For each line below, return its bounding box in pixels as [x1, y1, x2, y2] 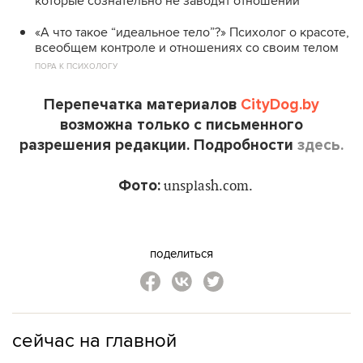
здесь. [297, 136, 344, 154]
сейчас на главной [12, 326, 177, 353]
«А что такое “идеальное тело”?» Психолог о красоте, [35, 23, 349, 41]
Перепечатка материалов [44, 96, 241, 113]
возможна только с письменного [60, 116, 303, 134]
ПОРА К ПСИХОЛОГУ [35, 60, 117, 71]
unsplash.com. [160, 178, 253, 194]
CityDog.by [241, 96, 319, 113]
